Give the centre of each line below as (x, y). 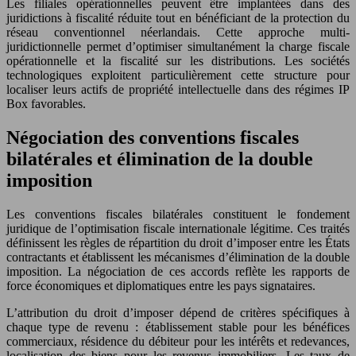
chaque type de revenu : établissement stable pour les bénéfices (178, 327)
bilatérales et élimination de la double (160, 159)
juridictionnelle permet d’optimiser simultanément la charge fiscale (178, 46)
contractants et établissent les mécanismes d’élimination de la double (178, 257)
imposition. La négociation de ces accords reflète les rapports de (178, 271)
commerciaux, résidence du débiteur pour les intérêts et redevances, (178, 341)
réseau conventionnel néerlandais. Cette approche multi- (178, 32)
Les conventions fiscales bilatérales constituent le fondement (178, 214)
